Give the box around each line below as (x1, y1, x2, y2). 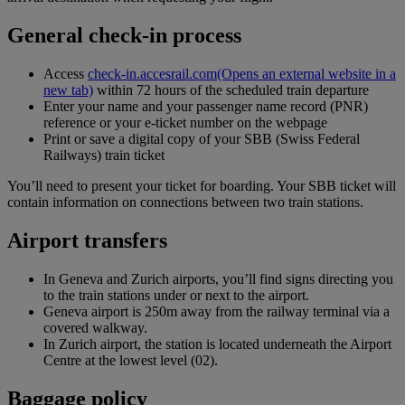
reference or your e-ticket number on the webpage (43, 115, 327, 131)
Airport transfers (7, 228, 167, 252)
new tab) (43, 82, 93, 99)
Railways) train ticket (43, 147, 165, 164)
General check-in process (7, 24, 241, 48)
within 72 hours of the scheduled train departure (93, 82, 369, 99)
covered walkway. (43, 319, 147, 335)
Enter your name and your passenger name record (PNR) (43, 99, 368, 115)
